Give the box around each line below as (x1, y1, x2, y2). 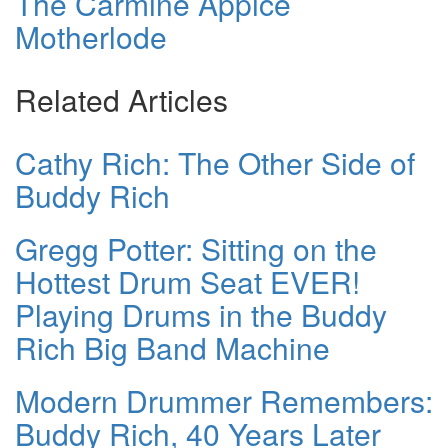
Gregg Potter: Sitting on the (15, 227, 377, 271)
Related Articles (15, 78, 228, 122)
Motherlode (15, 15, 167, 59)
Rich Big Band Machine (15, 326, 330, 370)
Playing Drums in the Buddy (15, 293, 387, 337)
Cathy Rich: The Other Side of (15, 141, 415, 185)
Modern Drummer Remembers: (15, 379, 433, 423)
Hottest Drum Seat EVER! (15, 260, 360, 304)
